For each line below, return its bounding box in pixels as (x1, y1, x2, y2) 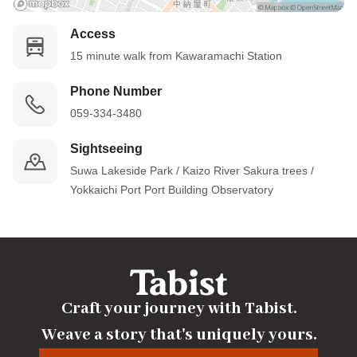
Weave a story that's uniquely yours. (41, 325, 316, 346)
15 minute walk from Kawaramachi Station (70, 49, 282, 62)
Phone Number (70, 84, 162, 98)
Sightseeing (70, 142, 143, 155)
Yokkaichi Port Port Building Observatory (70, 183, 273, 196)
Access (70, 27, 116, 41)
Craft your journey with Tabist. (61, 299, 296, 320)
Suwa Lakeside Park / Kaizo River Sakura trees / (70, 164, 314, 177)
